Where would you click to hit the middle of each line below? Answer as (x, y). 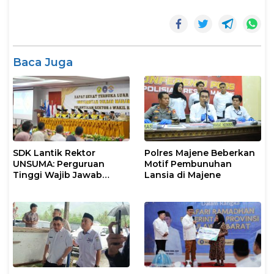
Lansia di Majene (183, 175)
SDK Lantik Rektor (54, 153)
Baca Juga (43, 62)
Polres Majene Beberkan (200, 153)
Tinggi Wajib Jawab (57, 175)
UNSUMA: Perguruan (59, 164)
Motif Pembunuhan (188, 164)
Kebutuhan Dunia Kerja (65, 186)
